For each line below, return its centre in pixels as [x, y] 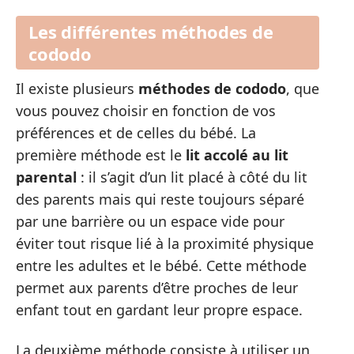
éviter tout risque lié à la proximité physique [165, 244]
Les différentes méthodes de [151, 32]
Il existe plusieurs [77, 89]
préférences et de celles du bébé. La [136, 133]
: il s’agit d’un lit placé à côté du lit [192, 177]
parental [46, 177]
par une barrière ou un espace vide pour [150, 222]
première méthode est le [101, 155]
